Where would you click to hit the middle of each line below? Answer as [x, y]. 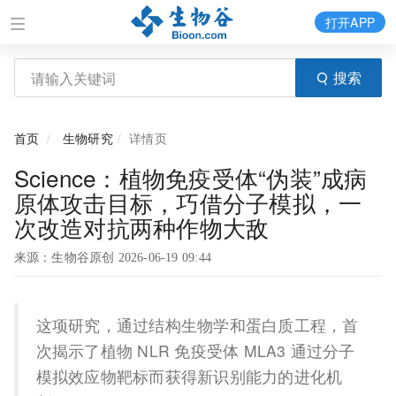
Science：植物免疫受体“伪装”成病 [190, 177]
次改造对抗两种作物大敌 [141, 227]
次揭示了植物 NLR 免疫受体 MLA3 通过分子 [195, 350]
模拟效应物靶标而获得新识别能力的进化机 [189, 376]
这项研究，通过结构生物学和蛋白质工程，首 [197, 325]
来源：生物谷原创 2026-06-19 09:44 [112, 258]
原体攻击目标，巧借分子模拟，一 [188, 202]
